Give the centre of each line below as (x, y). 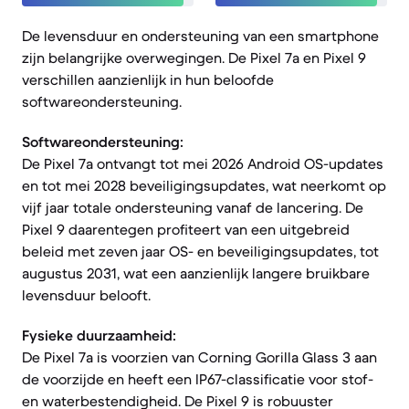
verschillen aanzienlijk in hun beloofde (148, 79)
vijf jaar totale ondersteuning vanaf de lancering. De (193, 207)
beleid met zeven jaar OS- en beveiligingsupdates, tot (200, 251)
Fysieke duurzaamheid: (99, 335)
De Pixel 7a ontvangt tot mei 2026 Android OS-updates (203, 163)
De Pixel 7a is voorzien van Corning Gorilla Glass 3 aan (199, 357)
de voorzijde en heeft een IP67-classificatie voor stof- (198, 379)
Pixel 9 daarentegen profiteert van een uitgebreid (186, 229)
